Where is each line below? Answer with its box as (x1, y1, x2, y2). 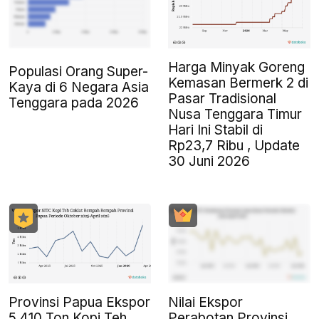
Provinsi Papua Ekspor (9, 293, 150, 310)
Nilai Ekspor (168, 293, 243, 310)
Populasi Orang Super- (9, 63, 148, 80)
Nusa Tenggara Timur (168, 105, 302, 122)
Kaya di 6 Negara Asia (9, 78, 149, 95)
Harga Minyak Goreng (168, 58, 305, 75)
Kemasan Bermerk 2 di (168, 74, 308, 91)
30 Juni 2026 (168, 152, 250, 169)
